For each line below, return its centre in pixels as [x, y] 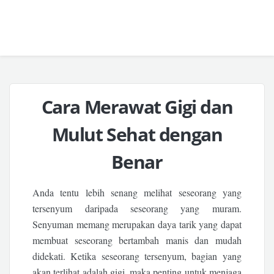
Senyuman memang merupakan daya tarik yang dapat [137, 224]
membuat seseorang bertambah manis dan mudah [137, 240]
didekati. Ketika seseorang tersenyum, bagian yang [137, 256]
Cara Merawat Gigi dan [137, 107]
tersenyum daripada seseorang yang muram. [137, 208]
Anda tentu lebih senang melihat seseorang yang [137, 192]
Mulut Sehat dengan [137, 134]
